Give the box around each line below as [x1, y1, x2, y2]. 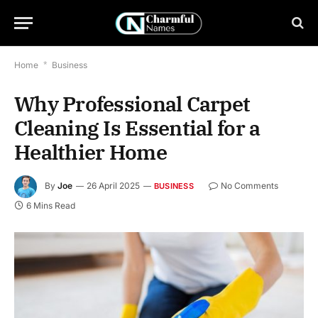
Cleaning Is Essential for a [14, 114, 261, 141]
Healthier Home [14, 138, 167, 165]
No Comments [220, 180, 278, 192]
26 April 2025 [87, 180, 140, 192]
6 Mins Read [26, 200, 75, 211]
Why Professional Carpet [14, 90, 251, 117]
